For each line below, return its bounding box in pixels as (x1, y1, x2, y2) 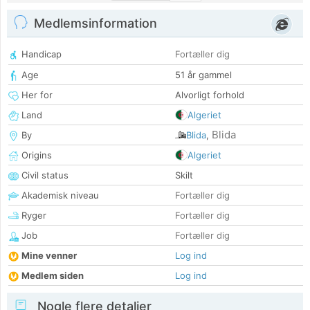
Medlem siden (21, 270, 84, 282)
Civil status (19, 170, 69, 181)
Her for (19, 89, 53, 101)
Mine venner (21, 250, 77, 262)
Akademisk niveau (19, 190, 99, 201)
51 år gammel (175, 69, 232, 81)
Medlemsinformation (34, 16, 157, 31)
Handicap (19, 48, 62, 60)
